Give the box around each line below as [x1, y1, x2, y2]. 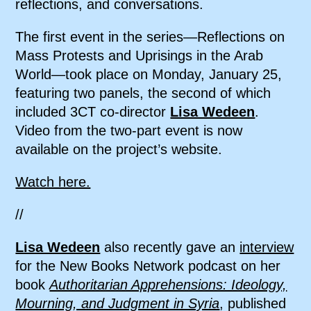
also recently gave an [104, 239, 240, 255]
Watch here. [15, 174, 91, 190]
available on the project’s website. [15, 142, 223, 157]
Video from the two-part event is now [15, 123, 243, 138]
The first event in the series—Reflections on [15, 29, 285, 44]
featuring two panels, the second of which [15, 85, 271, 101]
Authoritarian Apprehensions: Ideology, [49, 277, 287, 292]
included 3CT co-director [15, 104, 171, 119]
